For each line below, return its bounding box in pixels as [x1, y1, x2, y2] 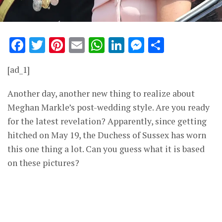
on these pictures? [7, 157, 79, 168]
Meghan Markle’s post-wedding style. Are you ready [7, 101, 210, 113]
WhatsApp [105, 34, 185, 55]
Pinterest [65, 34, 135, 55]
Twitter [45, 34, 103, 55]
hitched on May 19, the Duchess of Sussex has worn [7, 129, 206, 141]
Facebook [25, 34, 98, 55]
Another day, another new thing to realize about [7, 87, 195, 99]
